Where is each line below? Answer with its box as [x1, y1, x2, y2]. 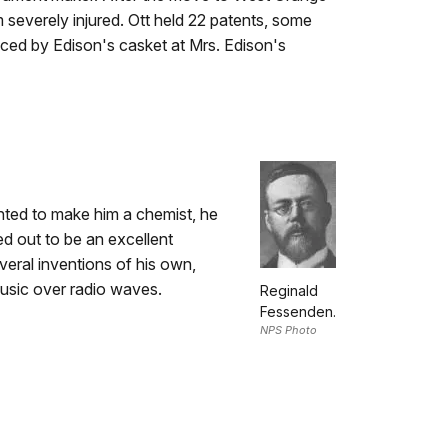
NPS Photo [260, 322, 317, 337]
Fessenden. [260, 302, 336, 320]
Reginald [260, 281, 318, 299]
